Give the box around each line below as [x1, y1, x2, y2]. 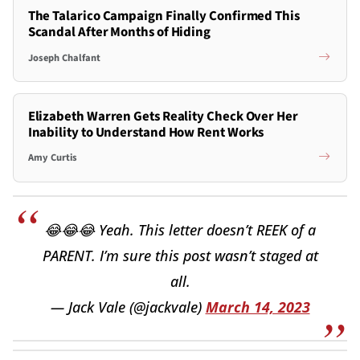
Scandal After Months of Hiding [27, 22, 211, 43]
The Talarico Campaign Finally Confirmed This [27, 6, 300, 27]
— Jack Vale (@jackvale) [50, 297, 206, 317]
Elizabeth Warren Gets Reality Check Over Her [27, 106, 298, 126]
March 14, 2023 [205, 297, 310, 317]
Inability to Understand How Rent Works [27, 122, 264, 142]
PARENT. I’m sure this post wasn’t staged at [42, 245, 318, 265]
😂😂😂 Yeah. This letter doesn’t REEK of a [44, 219, 316, 239]
